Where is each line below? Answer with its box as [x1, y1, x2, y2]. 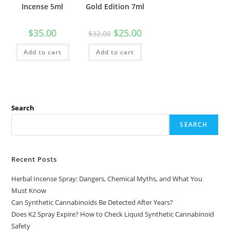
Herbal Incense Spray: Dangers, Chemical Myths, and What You [11, 174, 203, 184]
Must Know [11, 186, 47, 196]
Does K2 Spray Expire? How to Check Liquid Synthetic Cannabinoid [11, 209, 215, 219]
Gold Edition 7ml [85, 2, 144, 12]
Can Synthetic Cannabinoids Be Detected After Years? [11, 198, 174, 207]
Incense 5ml [22, 2, 64, 12]
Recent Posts [11, 155, 57, 164]
